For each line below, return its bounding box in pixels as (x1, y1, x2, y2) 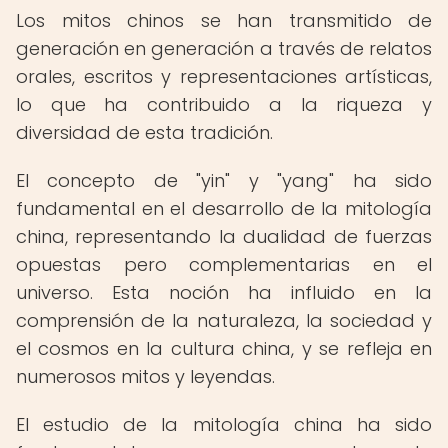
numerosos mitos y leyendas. (16, 364, 275, 389)
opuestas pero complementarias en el (16, 252, 432, 277)
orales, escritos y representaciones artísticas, (16, 64, 432, 89)
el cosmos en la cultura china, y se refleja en (16, 336, 432, 361)
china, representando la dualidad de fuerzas (16, 224, 432, 249)
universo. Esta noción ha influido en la (16, 280, 432, 305)
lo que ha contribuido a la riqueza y (16, 92, 432, 117)
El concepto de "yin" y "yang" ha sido (16, 168, 432, 193)
